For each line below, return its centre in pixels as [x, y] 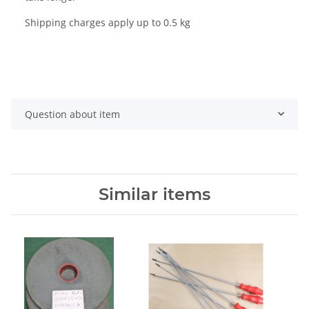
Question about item [72, 114]
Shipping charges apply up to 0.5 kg [108, 22]
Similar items [154, 194]
